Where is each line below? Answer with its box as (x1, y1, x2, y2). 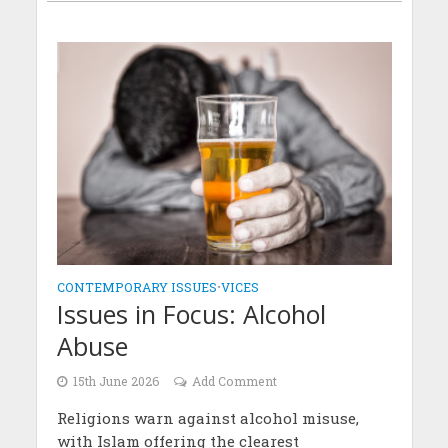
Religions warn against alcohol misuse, (56, 408, 359, 429)
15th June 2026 (72, 373, 160, 390)
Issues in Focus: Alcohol (56, 297, 326, 332)
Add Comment (191, 373, 277, 390)
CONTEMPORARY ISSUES (56, 279, 217, 296)
